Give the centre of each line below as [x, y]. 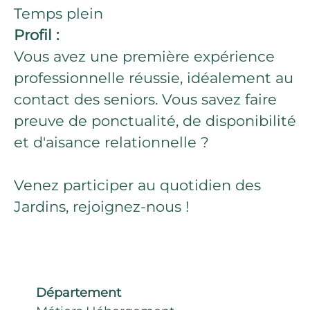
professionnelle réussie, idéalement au [154, 78]
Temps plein [58, 13]
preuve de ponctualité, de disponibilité [155, 121]
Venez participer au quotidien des [137, 185]
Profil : [36, 35]
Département [79, 293]
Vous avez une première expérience [144, 56]
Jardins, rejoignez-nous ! [101, 207]
